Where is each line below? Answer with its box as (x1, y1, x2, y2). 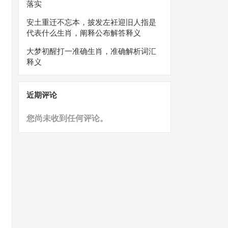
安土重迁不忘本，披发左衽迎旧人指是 (26, 18, 156, 26)
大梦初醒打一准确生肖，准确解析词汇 (26, 47, 156, 55)
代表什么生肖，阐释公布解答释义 (26, 28, 141, 37)
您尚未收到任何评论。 (26, 114, 108, 123)
